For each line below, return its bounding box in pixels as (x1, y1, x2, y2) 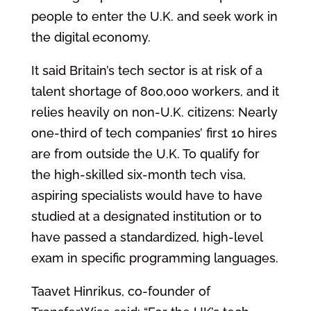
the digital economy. (31, 29, 151, 44)
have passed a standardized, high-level (31, 229, 262, 244)
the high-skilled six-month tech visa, (31, 167, 246, 182)
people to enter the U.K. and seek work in (31, 8, 278, 24)
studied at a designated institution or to (31, 208, 262, 224)
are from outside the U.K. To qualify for (31, 146, 260, 161)
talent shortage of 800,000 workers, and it (31, 83, 279, 99)
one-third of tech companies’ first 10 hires (31, 125, 277, 140)
